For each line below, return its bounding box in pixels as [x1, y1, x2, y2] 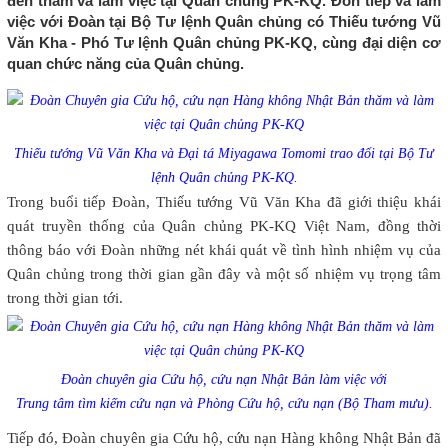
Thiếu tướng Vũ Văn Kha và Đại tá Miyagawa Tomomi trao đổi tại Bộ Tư [14, 146, 434, 162]
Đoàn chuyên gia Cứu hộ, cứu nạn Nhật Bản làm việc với [61, 372, 387, 388]
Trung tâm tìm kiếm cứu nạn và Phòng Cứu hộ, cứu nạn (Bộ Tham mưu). [15, 396, 433, 412]
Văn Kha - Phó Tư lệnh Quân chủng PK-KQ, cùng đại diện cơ [7, 34, 441, 52]
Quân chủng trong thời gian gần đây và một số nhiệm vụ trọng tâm [7, 266, 441, 283]
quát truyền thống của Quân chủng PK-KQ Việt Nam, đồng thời [7, 218, 441, 235]
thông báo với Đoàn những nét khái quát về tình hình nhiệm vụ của [7, 242, 441, 259]
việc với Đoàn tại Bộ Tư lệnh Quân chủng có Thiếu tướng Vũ [7, 13, 441, 31]
